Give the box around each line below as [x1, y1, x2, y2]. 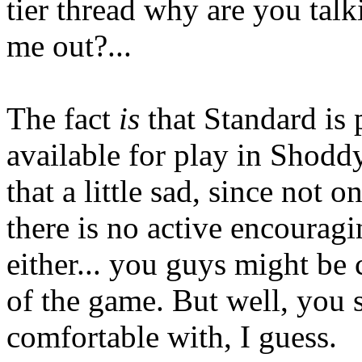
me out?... [6, 27, 132, 63]
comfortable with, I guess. [6, 318, 337, 354]
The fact [6, 100, 119, 136]
